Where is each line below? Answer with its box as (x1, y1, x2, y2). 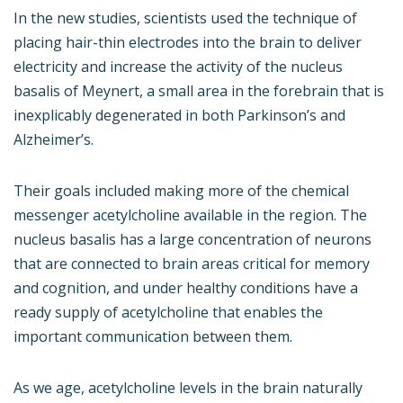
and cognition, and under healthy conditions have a (13, 278, 358, 299)
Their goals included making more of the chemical (13, 181, 349, 201)
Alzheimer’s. (13, 130, 94, 150)
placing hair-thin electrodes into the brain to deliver (13, 32, 362, 53)
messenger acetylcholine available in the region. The (13, 205, 367, 226)
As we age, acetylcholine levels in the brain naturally (13, 378, 363, 399)
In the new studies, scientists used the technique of (13, 8, 357, 29)
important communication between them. (13, 327, 292, 347)
